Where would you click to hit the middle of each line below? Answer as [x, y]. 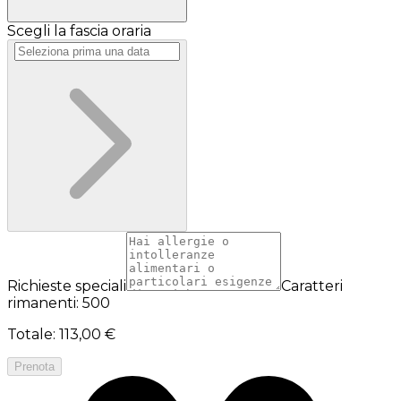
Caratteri [312, 286]
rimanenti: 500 [59, 303]
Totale [30, 334]
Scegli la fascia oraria [79, 30]
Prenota [34, 366]
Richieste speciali [67, 286]
